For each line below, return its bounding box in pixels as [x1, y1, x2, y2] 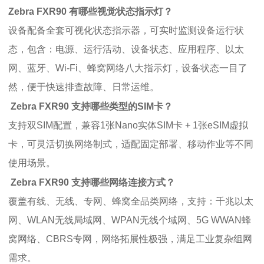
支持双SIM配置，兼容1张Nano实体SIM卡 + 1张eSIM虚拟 [8, 120, 248, 130]
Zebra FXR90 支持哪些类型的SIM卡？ [8, 101, 173, 111]
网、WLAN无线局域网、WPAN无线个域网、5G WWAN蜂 [8, 214, 251, 225]
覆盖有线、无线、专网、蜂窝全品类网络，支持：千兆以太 [8, 196, 253, 206]
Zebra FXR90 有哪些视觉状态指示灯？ [8, 6, 173, 16]
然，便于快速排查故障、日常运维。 [8, 81, 159, 92]
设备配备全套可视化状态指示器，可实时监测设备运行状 [8, 25, 244, 35]
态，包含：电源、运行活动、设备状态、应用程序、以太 [8, 44, 244, 54]
